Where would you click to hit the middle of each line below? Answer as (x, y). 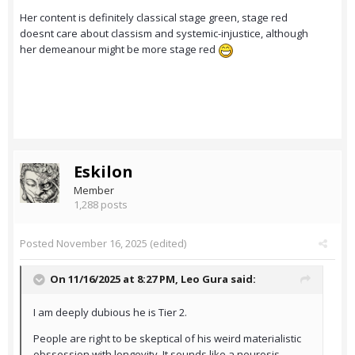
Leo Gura (204, 279)
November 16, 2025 (102, 244)
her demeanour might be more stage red (119, 50)
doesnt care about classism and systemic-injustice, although (164, 34)
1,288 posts (101, 205)
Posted (38, 244)
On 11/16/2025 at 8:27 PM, (115, 279)
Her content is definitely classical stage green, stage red (154, 18)
